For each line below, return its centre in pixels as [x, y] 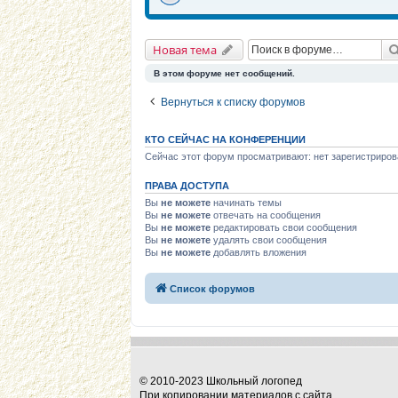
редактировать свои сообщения [284, 227]
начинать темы [246, 202]
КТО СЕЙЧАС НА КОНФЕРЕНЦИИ [225, 139]
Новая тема [185, 49]
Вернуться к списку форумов [233, 102]
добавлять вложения [259, 252]
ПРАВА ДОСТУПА [187, 185]
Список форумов [212, 289]
